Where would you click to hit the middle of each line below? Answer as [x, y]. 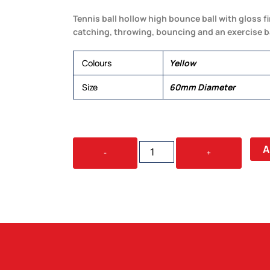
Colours [97, 63]
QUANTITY [156, 190]
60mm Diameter [202, 87]
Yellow [183, 63]
